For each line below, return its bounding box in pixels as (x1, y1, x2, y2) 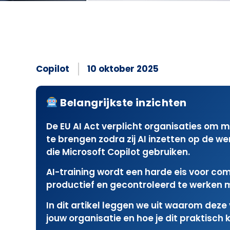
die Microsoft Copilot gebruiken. (46, 146, 192, 158)
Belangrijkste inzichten (57, 95, 187, 110)
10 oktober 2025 (87, 63, 159, 75)
